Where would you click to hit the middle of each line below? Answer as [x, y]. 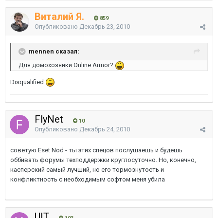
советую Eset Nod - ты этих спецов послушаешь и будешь [96, 150]
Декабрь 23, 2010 [105, 27]
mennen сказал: [54, 51]
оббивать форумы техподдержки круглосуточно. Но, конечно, [103, 160]
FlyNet [50, 119]
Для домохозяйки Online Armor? [67, 65]
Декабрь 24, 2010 [105, 129]
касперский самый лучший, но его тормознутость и [87, 170]
